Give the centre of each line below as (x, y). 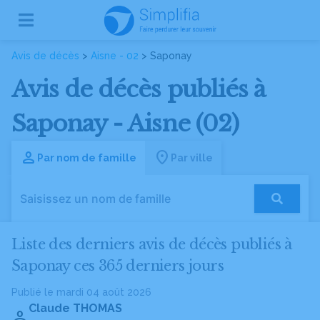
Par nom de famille (87, 157)
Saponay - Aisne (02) (125, 124)
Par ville (192, 157)
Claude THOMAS (75, 308)
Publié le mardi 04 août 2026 (81, 292)
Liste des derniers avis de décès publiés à (152, 244)
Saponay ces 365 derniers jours (117, 266)
